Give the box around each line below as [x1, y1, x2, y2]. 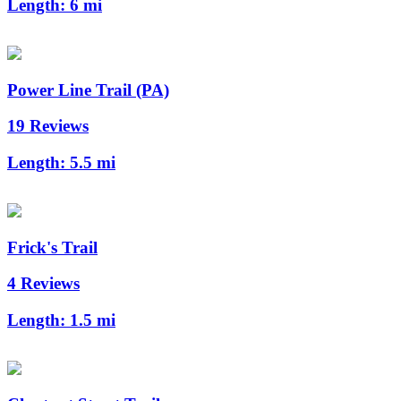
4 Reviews [7, 274, 80, 294]
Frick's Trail [7, 237, 98, 257]
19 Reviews [7, 116, 89, 136]
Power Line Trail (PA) [7, 80, 169, 99]
